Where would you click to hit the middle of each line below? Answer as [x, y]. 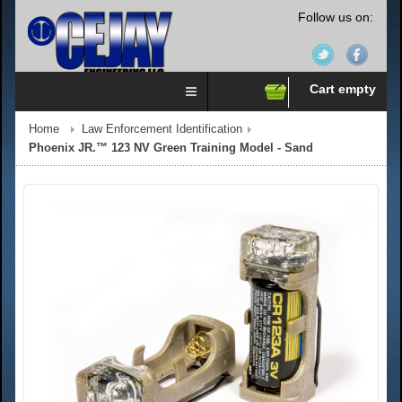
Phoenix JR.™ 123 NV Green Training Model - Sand [171, 148]
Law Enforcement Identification [162, 129]
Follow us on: [336, 17]
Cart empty [343, 89]
